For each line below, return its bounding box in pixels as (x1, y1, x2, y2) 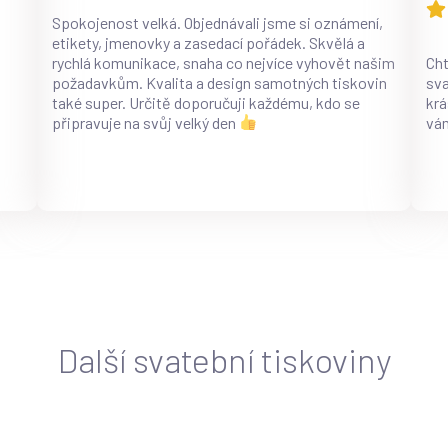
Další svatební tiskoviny (57, 338, 391, 380)
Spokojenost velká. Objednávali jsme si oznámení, (52, 12, 384, 32)
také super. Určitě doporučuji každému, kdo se (52, 92, 361, 112)
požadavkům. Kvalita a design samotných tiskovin (52, 72, 388, 92)
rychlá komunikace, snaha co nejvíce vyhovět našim (52, 52, 396, 72)
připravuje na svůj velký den (52, 112, 240, 132)
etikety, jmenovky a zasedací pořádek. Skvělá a (52, 32, 366, 52)
